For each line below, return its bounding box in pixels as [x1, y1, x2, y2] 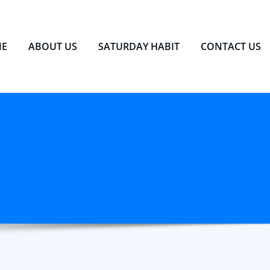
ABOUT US [28, 39, 77, 53]
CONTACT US [201, 39, 261, 53]
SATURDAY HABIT [98, 39, 180, 53]
